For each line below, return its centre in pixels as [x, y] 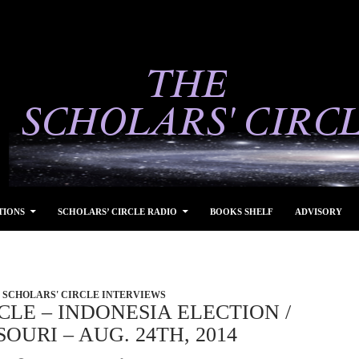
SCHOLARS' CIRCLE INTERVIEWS [84, 295]
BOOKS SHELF [242, 212]
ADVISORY [319, 212]
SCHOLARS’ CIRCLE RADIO [117, 212]
